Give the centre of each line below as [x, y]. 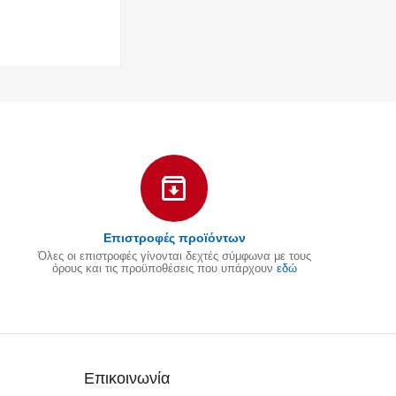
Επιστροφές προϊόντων [174, 237]
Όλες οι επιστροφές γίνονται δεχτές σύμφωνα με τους [174, 255]
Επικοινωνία [127, 378]
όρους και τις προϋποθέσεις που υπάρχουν [164, 268]
